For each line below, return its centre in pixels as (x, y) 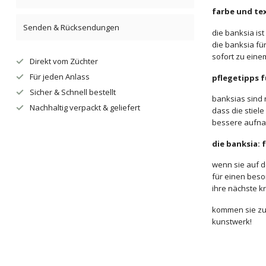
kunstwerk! (232, 221)
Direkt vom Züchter (64, 61)
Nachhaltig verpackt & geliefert (85, 107)
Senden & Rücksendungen (71, 27)
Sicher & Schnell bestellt (73, 92)
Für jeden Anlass (60, 77)
